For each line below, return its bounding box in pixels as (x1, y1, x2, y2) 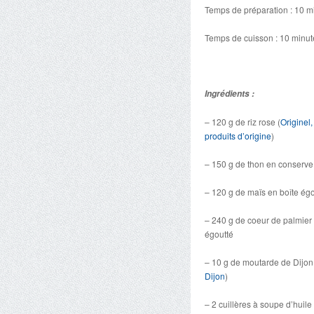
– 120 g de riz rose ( (205, 116, 280, 128)
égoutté (205, 228, 233, 240)
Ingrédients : (205, 88, 257, 100)
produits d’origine (205, 130, 271, 142)
